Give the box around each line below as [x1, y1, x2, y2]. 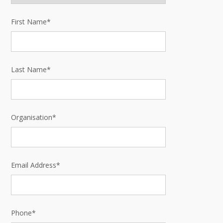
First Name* [11, 16, 51, 26]
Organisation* [11, 112, 56, 122]
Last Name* [11, 64, 51, 74]
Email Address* [11, 160, 60, 170]
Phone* [11, 208, 36, 218]
